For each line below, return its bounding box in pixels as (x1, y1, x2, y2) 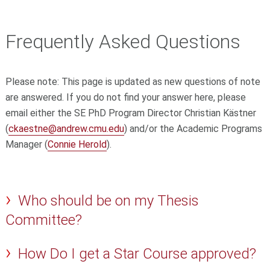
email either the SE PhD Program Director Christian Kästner (5, 107, 256, 119)
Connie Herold (47, 138, 107, 150)
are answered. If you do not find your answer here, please (5, 91, 246, 103)
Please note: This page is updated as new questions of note (5, 75, 260, 87)
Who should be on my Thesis (18, 192, 199, 209)
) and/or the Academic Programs (124, 122, 262, 134)
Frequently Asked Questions (5, 30, 240, 53)
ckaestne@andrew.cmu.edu (8, 122, 124, 134)
